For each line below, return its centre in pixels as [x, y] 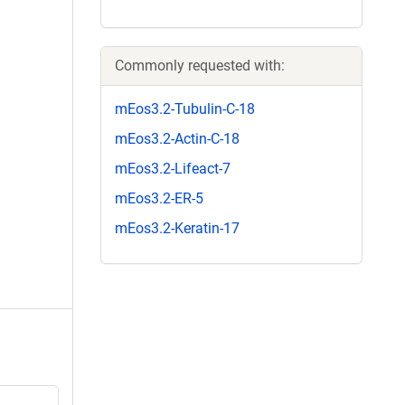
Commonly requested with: [200, 65]
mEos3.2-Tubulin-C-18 [185, 108]
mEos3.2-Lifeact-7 [173, 168]
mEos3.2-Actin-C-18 [177, 138]
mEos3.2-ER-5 [159, 199]
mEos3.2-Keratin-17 [177, 229]
